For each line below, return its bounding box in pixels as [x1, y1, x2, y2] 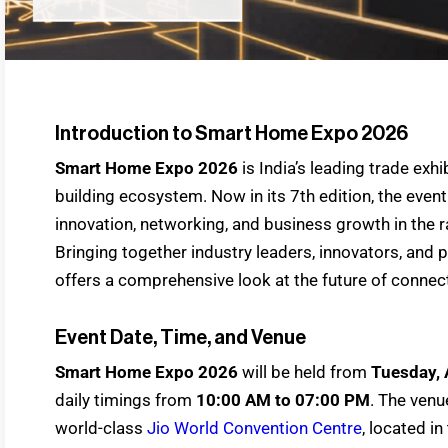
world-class [55, 417, 147, 438]
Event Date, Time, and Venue [55, 327, 306, 348]
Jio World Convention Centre [147, 417, 362, 438]
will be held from [238, 361, 371, 382]
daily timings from [55, 389, 196, 410]
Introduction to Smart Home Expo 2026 [55, 123, 408, 144]
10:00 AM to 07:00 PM [196, 389, 370, 410]
